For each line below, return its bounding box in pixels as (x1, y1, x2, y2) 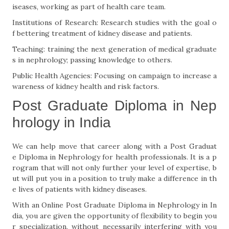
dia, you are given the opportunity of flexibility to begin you (12, 211, 217, 220)
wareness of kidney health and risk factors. (12, 82, 159, 91)
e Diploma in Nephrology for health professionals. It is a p (12, 152, 217, 162)
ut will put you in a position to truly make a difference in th (12, 174, 217, 183)
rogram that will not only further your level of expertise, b (12, 163, 217, 172)
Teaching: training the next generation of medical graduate (12, 44, 217, 54)
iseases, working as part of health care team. (12, 2, 166, 11)
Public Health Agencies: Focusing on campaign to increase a (12, 71, 217, 80)
